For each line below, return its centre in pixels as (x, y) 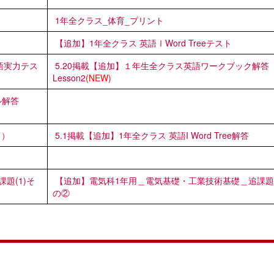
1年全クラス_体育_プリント (109, 20)
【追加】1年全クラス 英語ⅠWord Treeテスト (143, 43)
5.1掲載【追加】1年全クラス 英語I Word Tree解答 (152, 135)
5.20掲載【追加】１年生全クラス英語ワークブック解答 (162, 65)
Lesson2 (69, 77)
